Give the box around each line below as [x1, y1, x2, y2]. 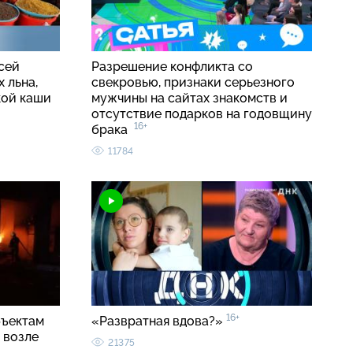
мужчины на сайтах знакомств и [91, 91, 288, 106]
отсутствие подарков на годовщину [91, 106, 312, 122]
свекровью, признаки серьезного [91, 75, 295, 91]
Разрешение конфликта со [91, 59, 253, 75]
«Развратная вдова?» [91, 314, 226, 329]
